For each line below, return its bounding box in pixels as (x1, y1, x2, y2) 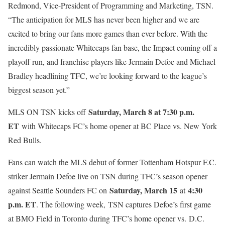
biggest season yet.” (8, 84, 70, 95)
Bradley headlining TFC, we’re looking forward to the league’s (8, 70, 207, 81)
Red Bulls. (8, 134, 42, 145)
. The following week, (36, 198, 105, 209)
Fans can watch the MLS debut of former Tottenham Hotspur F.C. (8, 156, 216, 167)
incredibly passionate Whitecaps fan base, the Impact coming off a (8, 42, 217, 53)
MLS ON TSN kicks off (8, 106, 88, 117)
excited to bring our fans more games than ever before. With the (8, 28, 207, 39)
